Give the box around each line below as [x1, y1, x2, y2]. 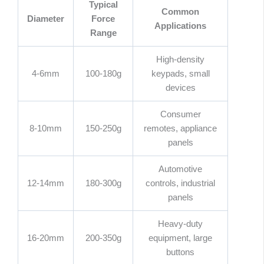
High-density [156, 55, 204, 65]
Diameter [27, 14, 64, 24]
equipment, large [148, 233, 212, 243]
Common [161, 7, 199, 17]
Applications [154, 21, 206, 31]
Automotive [159, 164, 202, 174]
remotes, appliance [144, 124, 217, 134]
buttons [166, 247, 194, 258]
